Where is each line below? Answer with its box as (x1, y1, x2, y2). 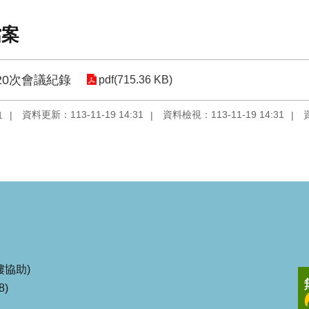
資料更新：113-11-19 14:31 (22, 109, 143, 121)
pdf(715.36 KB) (99, 74, 172, 86)
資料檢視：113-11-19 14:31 (163, 109, 284, 121)
